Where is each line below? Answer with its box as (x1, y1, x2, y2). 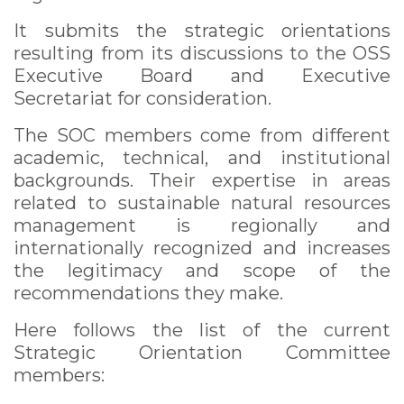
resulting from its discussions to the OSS (14, 42, 390, 64)
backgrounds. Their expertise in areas (14, 170, 390, 191)
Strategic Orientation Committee (14, 342, 390, 363)
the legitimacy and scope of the (14, 260, 390, 281)
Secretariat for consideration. (14, 87, 271, 109)
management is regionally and (14, 215, 390, 236)
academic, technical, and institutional (14, 147, 390, 169)
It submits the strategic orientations (14, 20, 390, 41)
